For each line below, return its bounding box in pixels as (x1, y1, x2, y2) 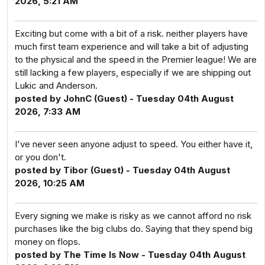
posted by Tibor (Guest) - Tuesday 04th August (15, 164, 230, 176)
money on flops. (15, 236, 80, 247)
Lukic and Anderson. (15, 80, 98, 91)
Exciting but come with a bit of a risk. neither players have (15, 28, 248, 39)
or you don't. (15, 151, 66, 163)
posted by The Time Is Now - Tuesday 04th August (15, 249, 245, 260)
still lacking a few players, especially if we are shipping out (15, 67, 251, 78)
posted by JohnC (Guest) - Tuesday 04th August (15, 93, 234, 104)
